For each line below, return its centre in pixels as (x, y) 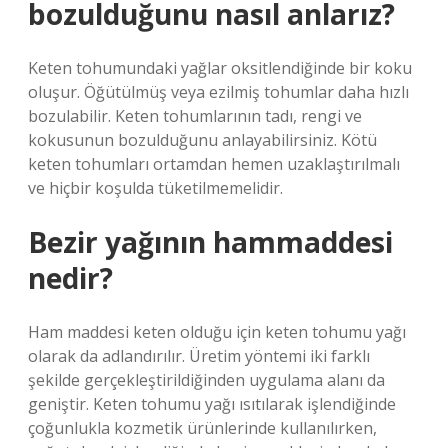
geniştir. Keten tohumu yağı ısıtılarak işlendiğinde (212, 404)
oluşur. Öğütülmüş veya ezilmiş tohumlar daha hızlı (218, 92)
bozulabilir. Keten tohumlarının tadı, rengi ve (195, 116)
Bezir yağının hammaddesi (210, 242)
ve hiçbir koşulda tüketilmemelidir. (155, 188)
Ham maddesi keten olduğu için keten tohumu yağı (217, 332)
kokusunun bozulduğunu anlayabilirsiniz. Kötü (202, 140)
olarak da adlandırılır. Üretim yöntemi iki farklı (199, 356)
